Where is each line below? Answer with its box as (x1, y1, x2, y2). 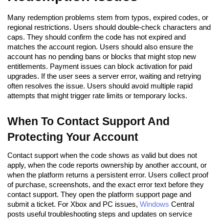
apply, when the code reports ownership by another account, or (7, 160, 207, 169)
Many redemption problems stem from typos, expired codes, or (7, 13, 208, 22)
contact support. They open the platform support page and (7, 190, 191, 198)
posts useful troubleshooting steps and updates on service (7, 209, 192, 218)
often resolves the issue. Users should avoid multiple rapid (7, 81, 193, 90)
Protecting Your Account (7, 130, 138, 143)
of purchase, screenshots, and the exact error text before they (7, 180, 204, 189)
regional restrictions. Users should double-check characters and (7, 22, 211, 31)
